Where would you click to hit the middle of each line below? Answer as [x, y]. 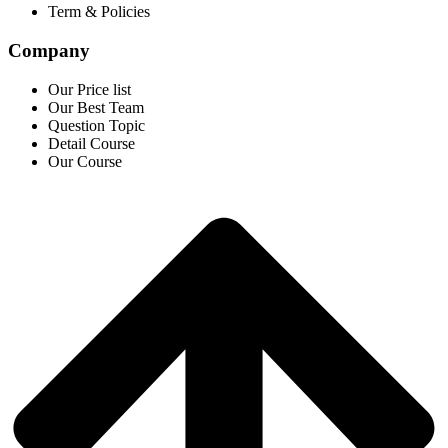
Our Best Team [96, 107]
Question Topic [96, 125]
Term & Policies [99, 12]
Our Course [85, 161]
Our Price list [89, 89]
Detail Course [91, 143]
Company [49, 50]
